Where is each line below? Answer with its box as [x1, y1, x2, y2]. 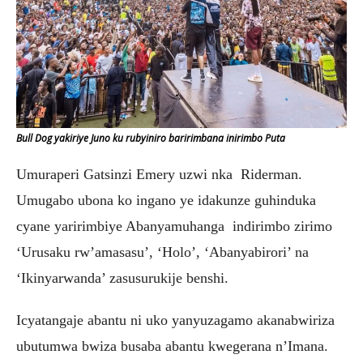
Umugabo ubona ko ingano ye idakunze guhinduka [16, 192, 316, 209]
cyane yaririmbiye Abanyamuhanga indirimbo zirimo [16, 218, 332, 235]
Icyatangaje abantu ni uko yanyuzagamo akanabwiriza [16, 312, 335, 329]
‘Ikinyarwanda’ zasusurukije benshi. [16, 270, 228, 287]
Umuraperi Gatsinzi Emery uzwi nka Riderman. [16, 166, 302, 183]
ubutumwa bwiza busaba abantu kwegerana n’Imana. [16, 338, 328, 355]
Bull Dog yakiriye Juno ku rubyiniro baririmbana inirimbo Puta [16, 131, 285, 146]
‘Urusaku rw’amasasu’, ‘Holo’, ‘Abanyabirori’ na [16, 244, 309, 261]
